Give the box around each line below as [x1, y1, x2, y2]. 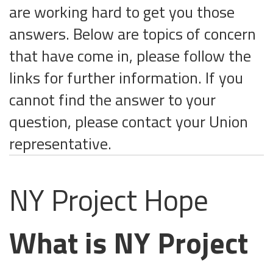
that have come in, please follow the [9, 43, 251, 68]
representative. [9, 131, 112, 155]
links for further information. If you [9, 65, 243, 90]
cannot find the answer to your [9, 87, 216, 112]
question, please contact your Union [9, 109, 248, 133]
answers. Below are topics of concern [9, 21, 256, 46]
